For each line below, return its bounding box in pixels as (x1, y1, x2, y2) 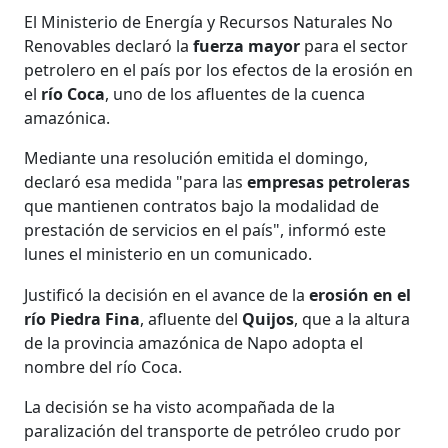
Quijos (242, 307, 295, 330)
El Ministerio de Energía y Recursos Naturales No (24, 10, 394, 33)
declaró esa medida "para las (24, 170, 248, 193)
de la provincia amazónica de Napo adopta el (24, 331, 364, 354)
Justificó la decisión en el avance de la (24, 283, 306, 306)
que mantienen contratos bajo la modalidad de (24, 194, 380, 217)
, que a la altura (294, 307, 411, 330)
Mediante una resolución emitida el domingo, (24, 146, 369, 169)
